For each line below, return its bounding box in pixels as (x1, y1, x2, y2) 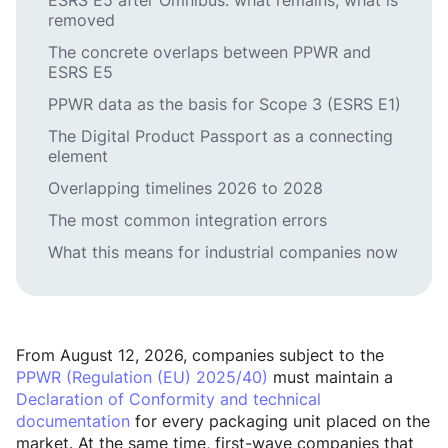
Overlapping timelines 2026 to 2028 (48, 178, 323, 199)
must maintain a (268, 366, 393, 389)
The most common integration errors (48, 210, 327, 231)
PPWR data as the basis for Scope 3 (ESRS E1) (48, 94, 401, 115)
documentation (16, 410, 130, 433)
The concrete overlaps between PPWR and (48, 42, 371, 63)
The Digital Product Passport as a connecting (48, 126, 393, 147)
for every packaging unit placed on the (130, 410, 430, 433)
